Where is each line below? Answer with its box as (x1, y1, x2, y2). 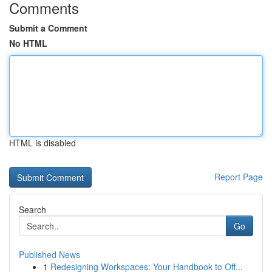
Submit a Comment (9, 22, 87, 34)
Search (19, 203, 46, 216)
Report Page (214, 171, 263, 183)
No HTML (9, 37, 47, 49)
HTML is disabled (9, 137, 76, 149)
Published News (19, 248, 80, 260)
